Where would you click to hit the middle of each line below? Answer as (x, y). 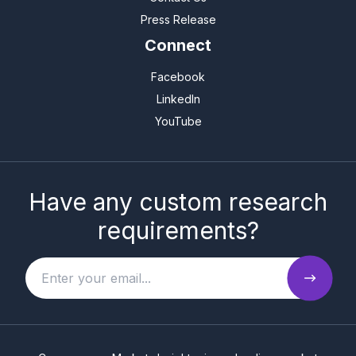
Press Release (178, 19)
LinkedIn (178, 99)
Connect (178, 45)
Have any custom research (178, 201)
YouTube (178, 121)
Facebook (178, 76)
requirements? (178, 230)
